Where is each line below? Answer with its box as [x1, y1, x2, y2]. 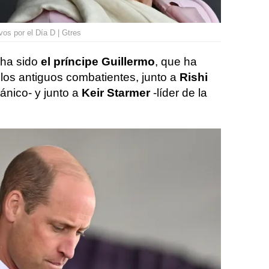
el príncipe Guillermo [41, 55, 155, 68]
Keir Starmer [82, 86, 153, 99]
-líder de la [153, 86, 207, 99]
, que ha [155, 55, 197, 68]
